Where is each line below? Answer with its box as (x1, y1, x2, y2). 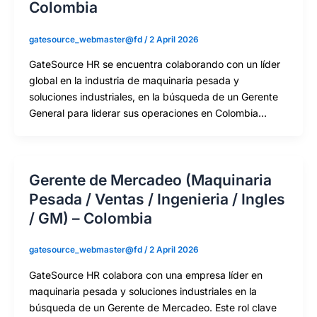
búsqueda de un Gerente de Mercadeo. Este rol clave (29, 301, 277, 313)
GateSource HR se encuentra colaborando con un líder (29, 57, 280, 70)
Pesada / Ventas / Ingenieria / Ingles (29, 190, 285, 208)
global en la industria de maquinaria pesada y (29, 74, 239, 86)
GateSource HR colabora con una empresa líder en (29, 268, 263, 281)
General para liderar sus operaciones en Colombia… (29, 106, 267, 119)
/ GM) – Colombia (29, 209, 152, 227)
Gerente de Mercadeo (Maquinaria (29, 171, 272, 189)
